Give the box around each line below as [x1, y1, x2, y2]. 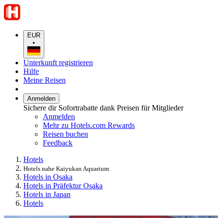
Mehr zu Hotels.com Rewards [43, 121, 135, 129]
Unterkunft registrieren [23, 58, 93, 67]
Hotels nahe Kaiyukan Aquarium [23, 164, 109, 172]
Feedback [43, 138, 73, 147]
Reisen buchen [43, 129, 88, 138]
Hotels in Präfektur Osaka [23, 181, 103, 190]
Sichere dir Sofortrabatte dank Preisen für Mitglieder [23, 103, 183, 112]
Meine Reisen [23, 75, 66, 84]
